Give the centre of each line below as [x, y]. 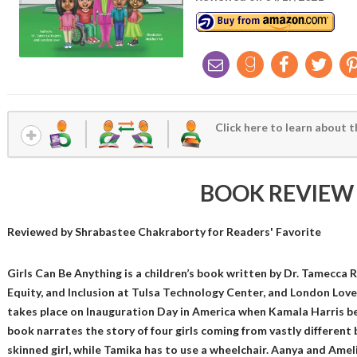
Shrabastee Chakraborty [140, 231]
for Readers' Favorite [263, 231]
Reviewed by [41, 231]
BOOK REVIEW [277, 193]
